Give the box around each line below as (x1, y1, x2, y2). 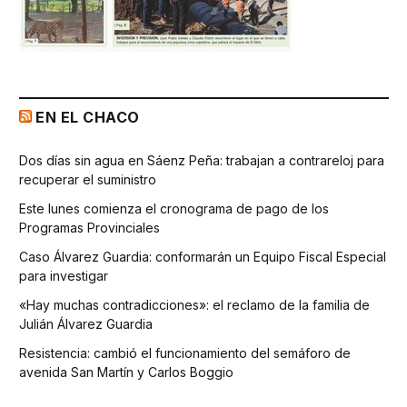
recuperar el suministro (19, 172, 156, 188)
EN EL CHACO (35, 108, 140, 127)
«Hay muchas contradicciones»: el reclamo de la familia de (19, 297, 370, 313)
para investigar (19, 268, 108, 284)
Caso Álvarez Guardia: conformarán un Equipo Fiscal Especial (19, 249, 386, 265)
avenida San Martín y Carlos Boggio (19, 364, 233, 381)
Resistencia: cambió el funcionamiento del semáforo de (19, 345, 351, 362)
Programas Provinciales (19, 220, 160, 236)
